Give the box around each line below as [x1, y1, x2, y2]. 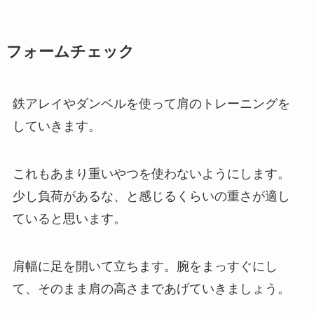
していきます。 [12, 119, 101, 134]
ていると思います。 [12, 211, 126, 226]
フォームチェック [6, 43, 135, 61]
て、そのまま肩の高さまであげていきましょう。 [12, 281, 290, 296]
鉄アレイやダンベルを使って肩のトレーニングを [12, 97, 290, 111]
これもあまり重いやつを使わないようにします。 [12, 166, 290, 181]
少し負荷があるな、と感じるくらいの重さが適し [12, 189, 290, 203]
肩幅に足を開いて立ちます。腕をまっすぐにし [12, 259, 278, 273]
